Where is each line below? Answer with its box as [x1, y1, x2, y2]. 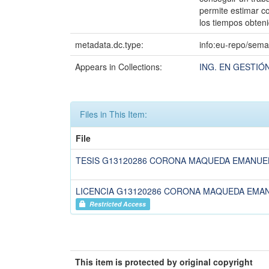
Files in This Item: [80, 108, 147, 120]
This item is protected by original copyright [75, 256, 253, 268]
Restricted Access [86, 199, 147, 208]
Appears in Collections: [75, 61, 162, 73]
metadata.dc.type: [75, 38, 146, 50]
